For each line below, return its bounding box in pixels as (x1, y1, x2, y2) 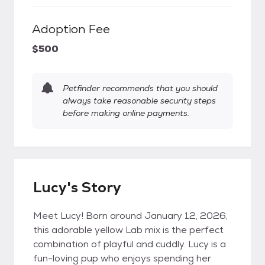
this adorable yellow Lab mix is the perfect (33, 224, 224, 236)
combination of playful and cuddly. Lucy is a (33, 238, 226, 250)
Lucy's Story (33, 178, 121, 196)
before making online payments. (63, 108, 189, 118)
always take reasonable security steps (63, 95, 216, 106)
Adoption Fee (32, 21, 110, 37)
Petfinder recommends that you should (63, 83, 218, 93)
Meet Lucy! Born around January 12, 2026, (33, 209, 228, 222)
